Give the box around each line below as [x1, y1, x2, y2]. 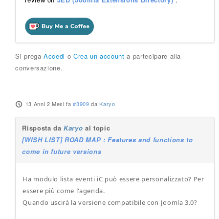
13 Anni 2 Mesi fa [25, 100, 71, 108]
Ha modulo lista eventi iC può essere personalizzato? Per [22, 175, 204, 183]
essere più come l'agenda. [22, 186, 105, 195]
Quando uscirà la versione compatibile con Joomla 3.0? [22, 198, 197, 207]
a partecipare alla [124, 51, 181, 61]
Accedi [44, 51, 66, 61]
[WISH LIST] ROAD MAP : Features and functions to [22, 135, 193, 144]
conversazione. [15, 63, 63, 72]
